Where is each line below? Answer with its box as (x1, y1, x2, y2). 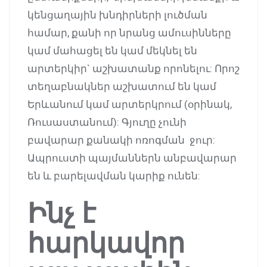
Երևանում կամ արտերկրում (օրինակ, (27, 98, 232, 110)
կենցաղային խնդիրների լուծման (27, 8, 207, 21)
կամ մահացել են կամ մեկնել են (27, 44, 197, 57)
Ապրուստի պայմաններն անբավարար (27, 151, 237, 164)
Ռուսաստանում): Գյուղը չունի (27, 116, 187, 128)
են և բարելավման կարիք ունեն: (27, 169, 200, 182)
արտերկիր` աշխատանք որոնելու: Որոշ (27, 62, 240, 74)
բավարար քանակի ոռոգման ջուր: (27, 133, 215, 146)
